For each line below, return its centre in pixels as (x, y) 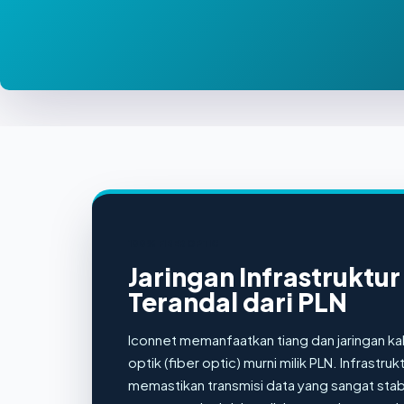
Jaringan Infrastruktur (264, 276)
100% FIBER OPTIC (173, 243)
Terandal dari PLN (238, 302)
